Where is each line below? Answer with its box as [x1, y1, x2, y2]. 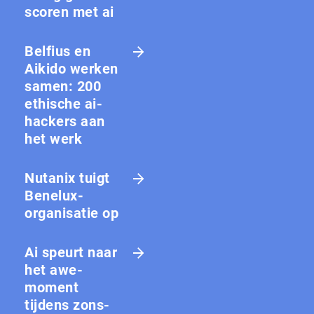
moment [25, 278, 78, 296]
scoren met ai [25, 3, 114, 20]
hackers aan [25, 112, 105, 130]
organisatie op [25, 204, 118, 221]
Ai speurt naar [25, 243, 117, 261]
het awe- [25, 261, 83, 278]
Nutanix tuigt [25, 169, 110, 186]
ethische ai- [25, 95, 102, 112]
